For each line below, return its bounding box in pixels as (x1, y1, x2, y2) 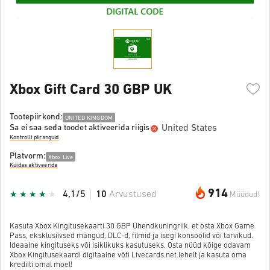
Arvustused (109, 189, 157, 199)
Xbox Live (48, 154, 74, 161)
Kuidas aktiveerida (10, 162, 58, 169)
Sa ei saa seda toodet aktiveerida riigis (10, 124, 150, 133)
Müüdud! (230, 190, 260, 199)
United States (162, 123, 218, 133)
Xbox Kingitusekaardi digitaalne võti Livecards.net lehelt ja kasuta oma (10, 251, 246, 259)
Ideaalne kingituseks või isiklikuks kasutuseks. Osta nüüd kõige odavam (10, 241, 251, 250)
